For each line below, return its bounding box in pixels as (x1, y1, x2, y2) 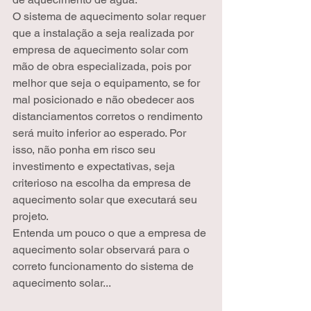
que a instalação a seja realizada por (12, 26, 196, 40)
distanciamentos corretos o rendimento (12, 109, 205, 123)
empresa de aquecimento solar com (12, 42, 191, 56)
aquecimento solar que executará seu (12, 192, 200, 206)
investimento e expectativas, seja (12, 159, 178, 173)
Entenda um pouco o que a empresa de (12, 226, 209, 239)
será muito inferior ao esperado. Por (12, 126, 189, 140)
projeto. (12, 209, 49, 223)
